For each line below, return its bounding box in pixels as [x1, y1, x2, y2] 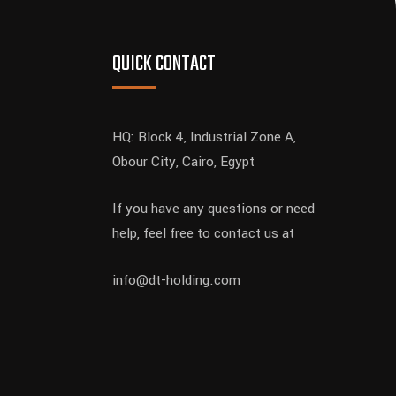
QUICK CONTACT [112, 48, 216, 80]
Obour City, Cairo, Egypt [112, 152, 255, 171]
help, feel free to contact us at [112, 224, 294, 243]
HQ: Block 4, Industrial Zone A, [112, 127, 296, 147]
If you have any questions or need [112, 199, 315, 218]
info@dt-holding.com [112, 270, 240, 290]
